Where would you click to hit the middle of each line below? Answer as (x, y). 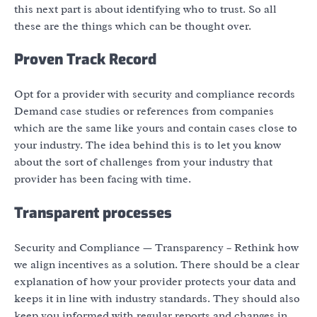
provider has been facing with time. (103, 179)
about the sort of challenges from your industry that (143, 162)
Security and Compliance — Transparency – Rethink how (156, 247)
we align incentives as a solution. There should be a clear (157, 264)
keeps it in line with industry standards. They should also (157, 298)
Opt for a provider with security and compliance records (155, 94)
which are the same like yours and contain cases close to (156, 128)
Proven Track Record (85, 60)
